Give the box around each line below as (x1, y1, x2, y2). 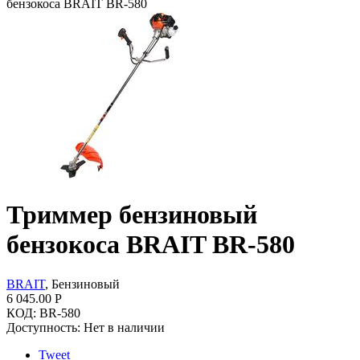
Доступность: (6, 320, 80, 334)
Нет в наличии (84, 320, 165, 334)
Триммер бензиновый (6, 200, 257, 230)
